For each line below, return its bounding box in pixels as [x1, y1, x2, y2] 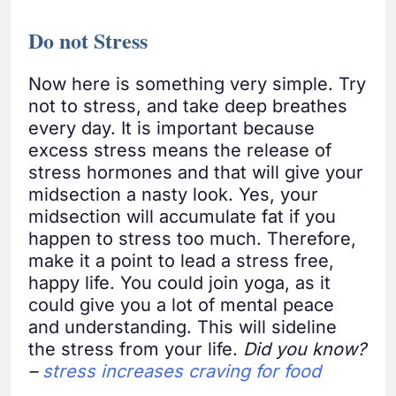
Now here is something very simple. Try [28, 73, 366, 95]
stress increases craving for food [42, 361, 321, 383]
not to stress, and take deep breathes [28, 95, 347, 118]
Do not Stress [28, 25, 148, 57]
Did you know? [243, 339, 366, 361]
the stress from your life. [28, 339, 243, 361]
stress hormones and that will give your [28, 162, 363, 184]
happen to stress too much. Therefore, [28, 228, 356, 250]
